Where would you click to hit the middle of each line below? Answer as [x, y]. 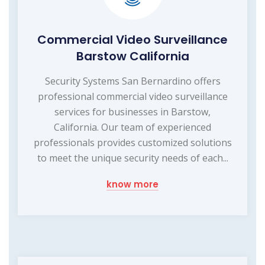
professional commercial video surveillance [132, 97]
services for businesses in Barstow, [132, 112]
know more [132, 185]
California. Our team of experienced [132, 127]
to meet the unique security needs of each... [132, 158]
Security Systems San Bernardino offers [132, 81]
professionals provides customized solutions [132, 143]
